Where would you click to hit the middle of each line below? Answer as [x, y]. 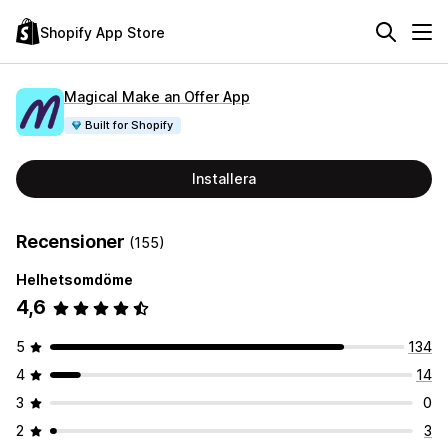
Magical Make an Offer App [157, 96]
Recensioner [72, 241]
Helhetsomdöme [74, 279]
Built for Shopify [129, 124]
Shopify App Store [102, 32]
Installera [224, 178]
